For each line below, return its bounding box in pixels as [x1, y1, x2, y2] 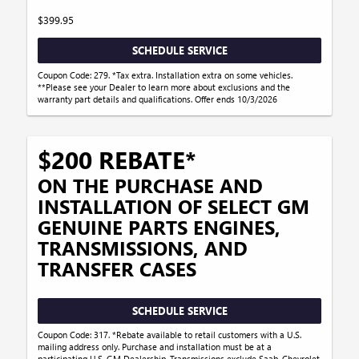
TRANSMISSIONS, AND [38, 234, 248, 260]
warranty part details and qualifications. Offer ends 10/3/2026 [38, 92, 278, 105]
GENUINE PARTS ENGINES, [38, 213, 281, 240]
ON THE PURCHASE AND [38, 171, 264, 198]
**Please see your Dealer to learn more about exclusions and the [38, 80, 291, 93]
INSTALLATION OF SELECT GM [38, 192, 310, 219]
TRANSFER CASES [38, 255, 197, 281]
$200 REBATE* [38, 143, 197, 175]
